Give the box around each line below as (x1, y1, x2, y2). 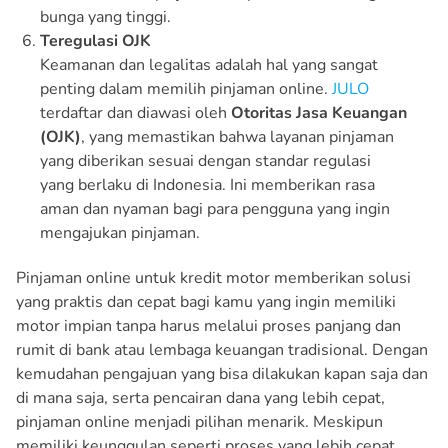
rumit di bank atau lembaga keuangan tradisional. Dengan (16, 338, 428, 361)
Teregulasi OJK (40, 29, 151, 52)
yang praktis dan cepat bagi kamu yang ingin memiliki (16, 290, 396, 313)
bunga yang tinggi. (40, 5, 171, 28)
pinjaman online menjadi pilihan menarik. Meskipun (16, 410, 383, 433)
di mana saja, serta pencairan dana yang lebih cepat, (16, 386, 385, 409)
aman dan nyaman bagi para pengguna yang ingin (40, 197, 390, 220)
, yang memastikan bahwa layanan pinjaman (81, 125, 394, 148)
